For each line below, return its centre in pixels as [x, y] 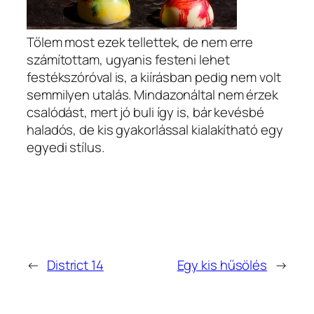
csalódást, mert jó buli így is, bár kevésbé [145, 112]
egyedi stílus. [66, 147]
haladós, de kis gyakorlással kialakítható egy [155, 129]
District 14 [75, 265]
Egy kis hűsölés [222, 265]
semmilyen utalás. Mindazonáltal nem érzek [152, 94]
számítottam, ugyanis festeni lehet [128, 59]
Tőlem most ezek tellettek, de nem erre [140, 42]
